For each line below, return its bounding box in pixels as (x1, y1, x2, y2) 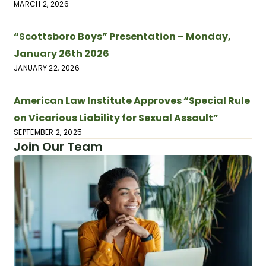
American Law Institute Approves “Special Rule (14, 93, 250, 107)
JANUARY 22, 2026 (14, 62, 80, 73)
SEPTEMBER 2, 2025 (14, 126, 83, 137)
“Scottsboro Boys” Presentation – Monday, (14, 29, 231, 43)
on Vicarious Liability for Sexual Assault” (14, 110, 218, 125)
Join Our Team (14, 138, 103, 155)
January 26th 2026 (14, 46, 109, 61)
